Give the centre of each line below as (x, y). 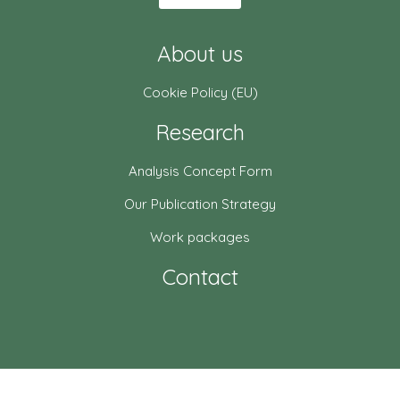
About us (200, 54)
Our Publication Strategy (200, 204)
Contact (200, 277)
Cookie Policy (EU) (200, 92)
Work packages (200, 237)
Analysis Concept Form (200, 171)
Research (200, 132)
